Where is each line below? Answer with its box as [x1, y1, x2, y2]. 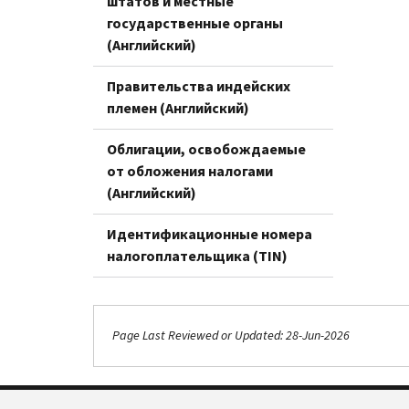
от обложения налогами [107, 161, 273, 181]
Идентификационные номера [107, 224, 312, 244]
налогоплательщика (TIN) [107, 246, 288, 266]
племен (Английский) [107, 98, 249, 118]
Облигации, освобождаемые [107, 139, 306, 159]
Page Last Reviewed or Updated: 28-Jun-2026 [112, 327, 350, 345]
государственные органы [107, 13, 283, 33]
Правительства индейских [107, 76, 290, 96]
